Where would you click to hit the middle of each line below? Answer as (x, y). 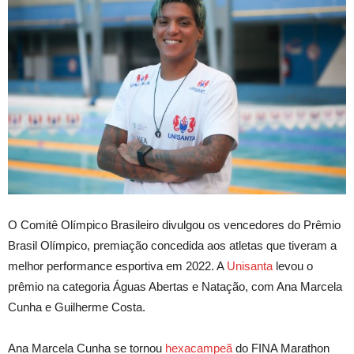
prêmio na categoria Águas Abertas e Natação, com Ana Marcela (175, 287)
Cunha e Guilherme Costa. (77, 307)
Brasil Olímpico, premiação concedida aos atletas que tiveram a (172, 246)
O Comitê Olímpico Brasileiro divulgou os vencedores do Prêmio (174, 225)
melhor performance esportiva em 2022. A (117, 266)
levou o (293, 266)
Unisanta (250, 266)
